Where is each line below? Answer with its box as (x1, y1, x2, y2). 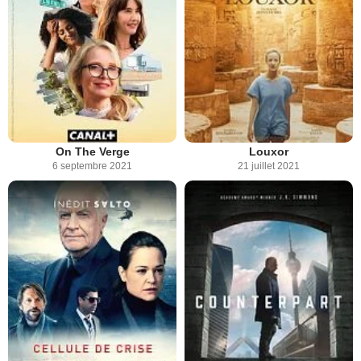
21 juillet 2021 (238, 160, 300, 172)
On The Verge (55, 145, 130, 159)
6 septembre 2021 (52, 160, 132, 172)
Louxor (249, 145, 288, 159)
